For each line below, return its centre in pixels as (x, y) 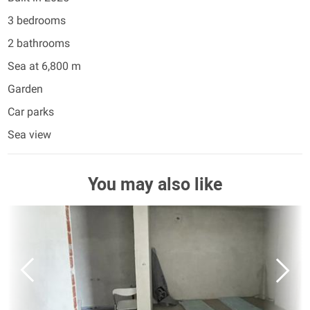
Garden (25, 89)
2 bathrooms (39, 43)
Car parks (31, 112)
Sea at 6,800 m (44, 66)
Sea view (29, 135)
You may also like (155, 184)
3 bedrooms (37, 20)
